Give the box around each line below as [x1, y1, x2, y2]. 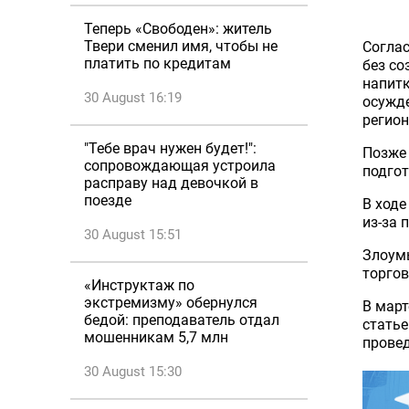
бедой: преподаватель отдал [84, 311, 279, 329]
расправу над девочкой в [84, 174, 258, 192]
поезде [84, 192, 131, 209]
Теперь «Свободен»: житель [84, 20, 272, 37]
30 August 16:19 [84, 89, 182, 106]
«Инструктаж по [84, 277, 194, 294]
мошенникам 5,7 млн [84, 329, 228, 346]
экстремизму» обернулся [84, 294, 257, 311]
